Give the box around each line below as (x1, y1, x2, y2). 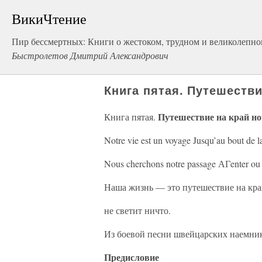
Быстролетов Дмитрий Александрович (12, 49, 168, 61)
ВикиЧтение (12, 9, 87, 28)
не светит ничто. (104, 204, 171, 216)
